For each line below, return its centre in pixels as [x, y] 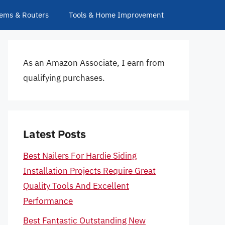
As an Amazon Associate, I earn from [94, 63]
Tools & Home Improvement [116, 15]
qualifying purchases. [64, 78]
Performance [48, 201]
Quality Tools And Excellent [76, 186]
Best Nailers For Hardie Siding [80, 156]
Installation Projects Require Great [89, 171]
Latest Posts [54, 134]
